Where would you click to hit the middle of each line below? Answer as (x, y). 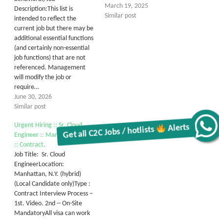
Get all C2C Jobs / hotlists (114, 126)
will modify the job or (43, 77)
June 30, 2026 (33, 97)
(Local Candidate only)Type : (52, 184)
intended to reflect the (45, 19)
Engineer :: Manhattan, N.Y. (52, 135)
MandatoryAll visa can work (52, 213)
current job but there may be (54, 28)
